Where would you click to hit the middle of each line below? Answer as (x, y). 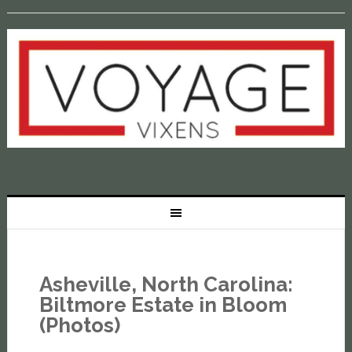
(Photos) (79, 326)
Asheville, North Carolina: (166, 285)
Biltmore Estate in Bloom (163, 305)
